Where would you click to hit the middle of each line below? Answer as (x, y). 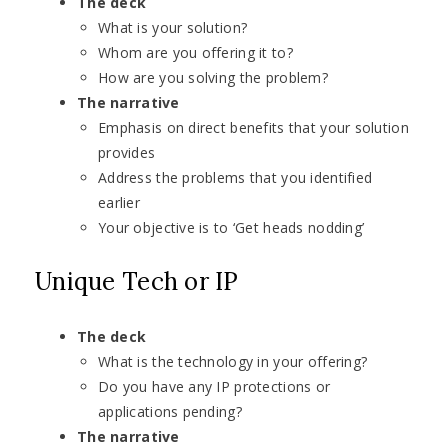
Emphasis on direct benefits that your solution (253, 128)
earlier (119, 203)
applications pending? (170, 412)
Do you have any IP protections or (214, 387)
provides (127, 153)
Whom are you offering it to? (195, 53)
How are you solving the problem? (213, 78)
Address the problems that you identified (235, 178)
